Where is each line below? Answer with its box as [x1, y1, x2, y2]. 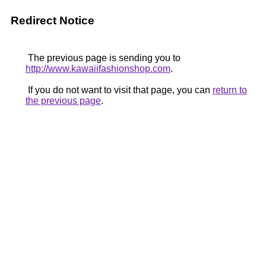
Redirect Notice [11, 14, 94, 27]
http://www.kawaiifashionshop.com [26, 64, 170, 74]
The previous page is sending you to [26, 53, 180, 63]
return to [213, 85, 247, 95]
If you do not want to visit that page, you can [26, 85, 213, 95]
